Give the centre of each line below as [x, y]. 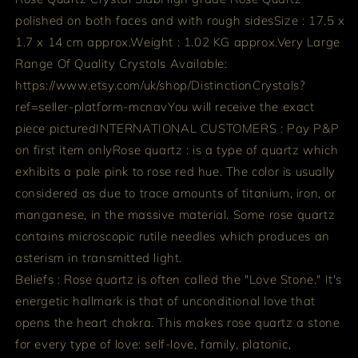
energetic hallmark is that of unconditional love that [165, 301]
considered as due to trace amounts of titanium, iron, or [176, 193]
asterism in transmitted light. [99, 258]
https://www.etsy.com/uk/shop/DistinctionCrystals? [161, 85]
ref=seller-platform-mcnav [92, 107]
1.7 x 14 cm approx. [73, 42]
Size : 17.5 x [309, 20]
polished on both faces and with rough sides [145, 20]
